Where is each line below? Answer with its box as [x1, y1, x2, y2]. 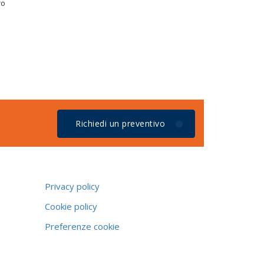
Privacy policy [45, 180, 100, 193]
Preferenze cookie [45, 220, 120, 233]
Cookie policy [45, 200, 97, 213]
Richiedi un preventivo [75, 118, 165, 130]
